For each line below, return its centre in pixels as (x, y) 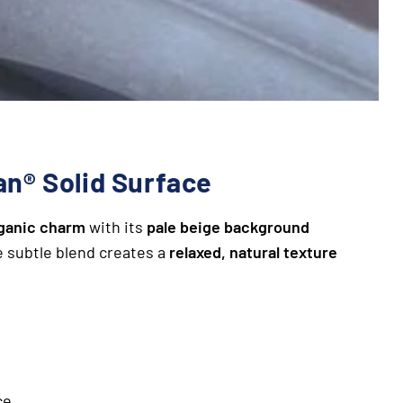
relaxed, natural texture (253, 252)
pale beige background (228, 227)
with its (116, 227)
